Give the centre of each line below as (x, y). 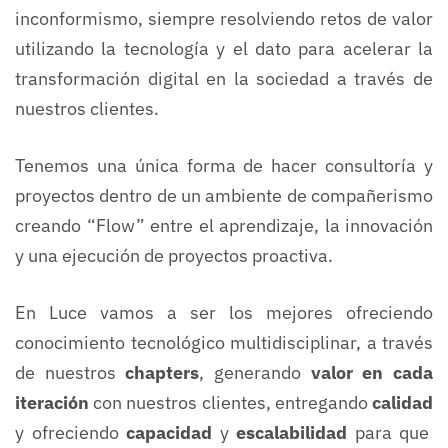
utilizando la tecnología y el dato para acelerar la (224, 49)
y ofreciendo (71, 433)
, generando (255, 373)
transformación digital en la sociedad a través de (224, 79)
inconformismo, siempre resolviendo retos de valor (224, 19)
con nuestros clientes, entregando (230, 403)
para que (388, 433)
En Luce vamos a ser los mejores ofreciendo (224, 313)
